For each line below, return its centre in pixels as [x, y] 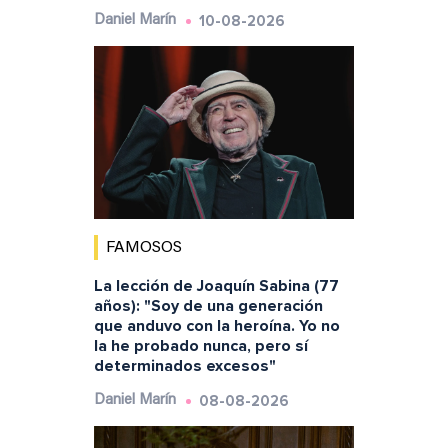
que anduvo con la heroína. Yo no [216, 326]
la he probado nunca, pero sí [200, 346]
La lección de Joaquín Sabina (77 [216, 286]
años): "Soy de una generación [208, 306]
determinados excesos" [184, 366]
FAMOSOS [143, 248]
